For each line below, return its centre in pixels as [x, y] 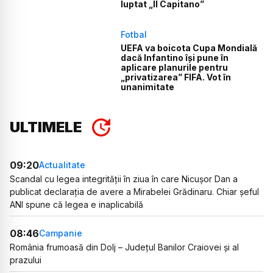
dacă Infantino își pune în [175, 57]
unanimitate [148, 87]
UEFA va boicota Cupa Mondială [189, 48]
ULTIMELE [46, 127]
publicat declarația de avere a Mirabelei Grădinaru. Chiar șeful [134, 191]
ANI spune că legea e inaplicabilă [76, 204]
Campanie [61, 233]
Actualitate [62, 165]
